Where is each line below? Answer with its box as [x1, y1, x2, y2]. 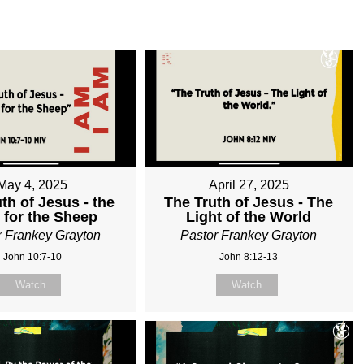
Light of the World [186, 209, 312, 226]
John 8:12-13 [219, 251, 279, 263]
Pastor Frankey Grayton [180, 228, 318, 243]
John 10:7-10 [2, 251, 62, 263]
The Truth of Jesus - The [164, 194, 334, 211]
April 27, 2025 [208, 178, 289, 193]
